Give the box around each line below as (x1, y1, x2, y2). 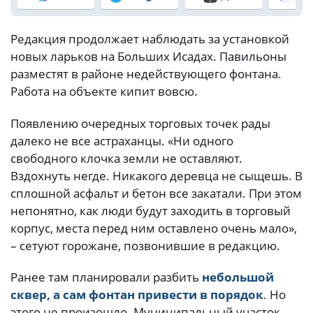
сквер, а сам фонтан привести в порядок (10, 286, 263, 303)
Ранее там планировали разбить (10, 268, 202, 285)
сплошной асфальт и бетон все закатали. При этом (10, 184, 302, 201)
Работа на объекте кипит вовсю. (10, 83, 201, 100)
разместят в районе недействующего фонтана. (10, 66, 282, 82)
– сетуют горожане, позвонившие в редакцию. (10, 237, 283, 254)
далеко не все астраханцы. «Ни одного (10, 132, 233, 149)
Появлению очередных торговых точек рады (10, 115, 270, 131)
